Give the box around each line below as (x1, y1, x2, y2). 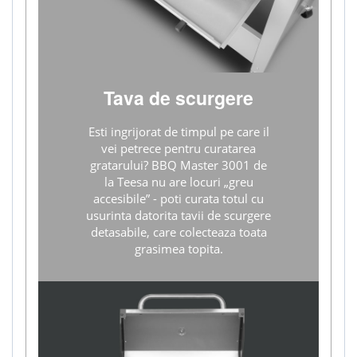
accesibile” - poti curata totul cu (93, 190, 264, 206)
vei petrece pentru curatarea (101, 139, 256, 156)
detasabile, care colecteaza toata (90, 223, 267, 240)
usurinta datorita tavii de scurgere (86, 206, 271, 223)
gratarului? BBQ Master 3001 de (90, 156, 267, 173)
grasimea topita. (134, 240, 223, 257)
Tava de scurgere (104, 84, 253, 111)
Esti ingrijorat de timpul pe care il (88, 123, 269, 139)
